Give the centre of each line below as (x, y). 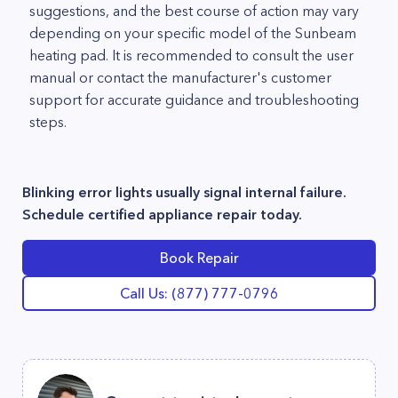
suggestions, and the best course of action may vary (194, 11)
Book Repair (199, 258)
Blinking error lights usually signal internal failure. (184, 192)
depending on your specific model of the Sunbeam (193, 33)
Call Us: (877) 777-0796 (199, 293)
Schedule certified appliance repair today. (162, 214)
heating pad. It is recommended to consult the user (191, 55)
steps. (48, 122)
